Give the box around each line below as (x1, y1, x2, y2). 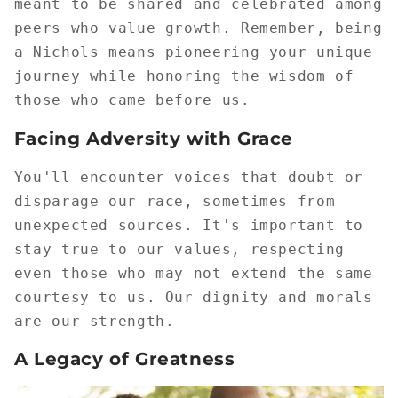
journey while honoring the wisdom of (13, 68, 354, 85)
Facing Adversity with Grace (13, 128, 293, 149)
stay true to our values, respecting (13, 240, 345, 258)
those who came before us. (13, 92, 251, 109)
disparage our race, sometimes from (13, 192, 336, 210)
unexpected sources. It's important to (13, 216, 364, 234)
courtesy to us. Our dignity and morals (13, 288, 373, 306)
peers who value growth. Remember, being (13, 20, 383, 37)
